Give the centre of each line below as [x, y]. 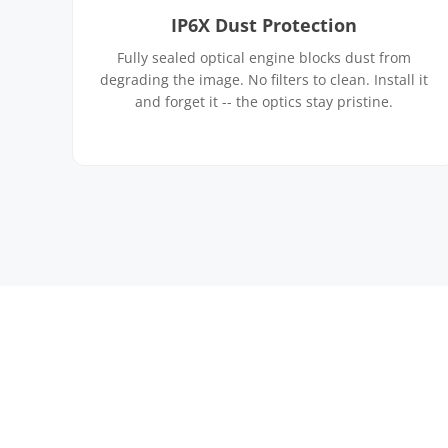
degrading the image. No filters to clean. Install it [264, 79]
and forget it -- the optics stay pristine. [264, 101]
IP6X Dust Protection [264, 25]
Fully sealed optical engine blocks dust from [264, 57]
